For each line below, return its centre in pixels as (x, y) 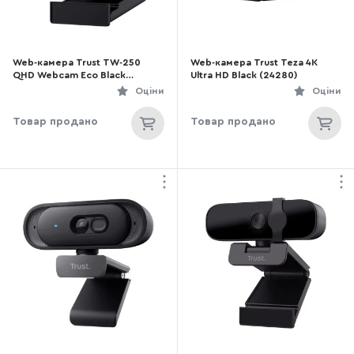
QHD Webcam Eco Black (69, 75)
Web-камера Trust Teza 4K (254, 62)
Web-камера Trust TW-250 (77, 62)
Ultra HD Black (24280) (244, 75)
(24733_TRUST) (48, 88)
